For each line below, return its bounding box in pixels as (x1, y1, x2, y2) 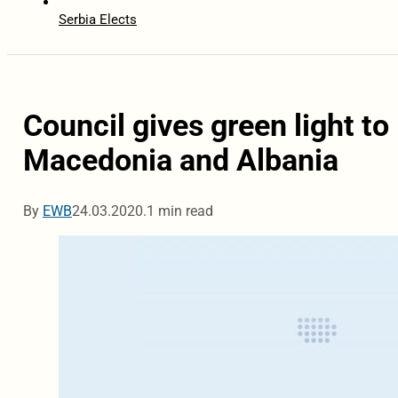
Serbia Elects (58, 12, 137, 28)
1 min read (146, 203, 213, 220)
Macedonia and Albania (22, 143, 338, 179)
